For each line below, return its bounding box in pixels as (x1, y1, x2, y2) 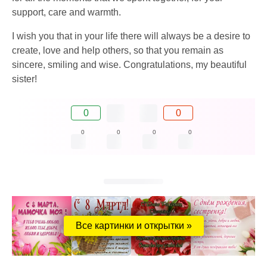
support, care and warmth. (12, 7, 121, 17)
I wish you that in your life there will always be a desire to (12, 30, 250, 41)
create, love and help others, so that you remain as (12, 45, 223, 55)
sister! (12, 73, 37, 84)
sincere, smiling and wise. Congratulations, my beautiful (12, 59, 247, 70)
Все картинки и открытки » (75, 221, 192, 231)
